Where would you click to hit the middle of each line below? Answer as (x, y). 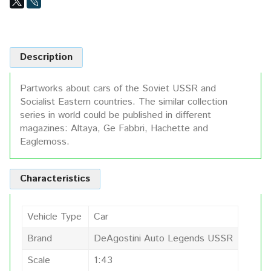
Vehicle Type (54, 217)
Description (46, 57)
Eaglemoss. (45, 142)
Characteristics (55, 178)
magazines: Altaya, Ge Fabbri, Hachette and (114, 128)
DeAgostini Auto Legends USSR (163, 238)
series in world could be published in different (116, 115)
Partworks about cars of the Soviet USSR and (118, 88)
